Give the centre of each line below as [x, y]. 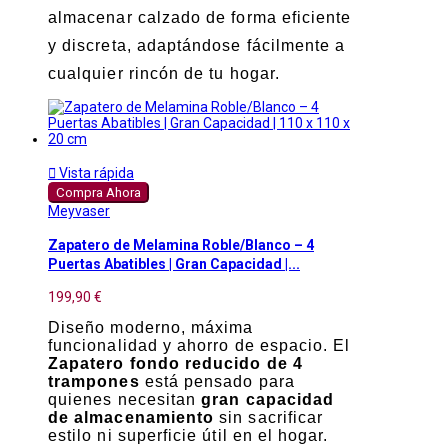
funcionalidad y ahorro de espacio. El [199, 346]
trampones [94, 382]
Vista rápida [95, 172]
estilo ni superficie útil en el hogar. [188, 436]
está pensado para [217, 382]
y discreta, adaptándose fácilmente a [197, 45]
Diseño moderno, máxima [151, 328]
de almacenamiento [131, 418]
